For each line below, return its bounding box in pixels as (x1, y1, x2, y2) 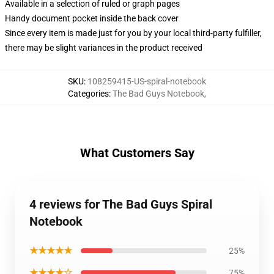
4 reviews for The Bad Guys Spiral (29, 197, 212, 212)
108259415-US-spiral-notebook (87, 76, 206, 86)
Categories (68, 89, 109, 98)
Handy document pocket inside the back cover (5, 13, 179, 23)
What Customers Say (80, 146, 194, 160)
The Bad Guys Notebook (113, 89, 204, 98)
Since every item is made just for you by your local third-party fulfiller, (5, 28, 262, 38)
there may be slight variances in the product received (5, 43, 202, 53)
